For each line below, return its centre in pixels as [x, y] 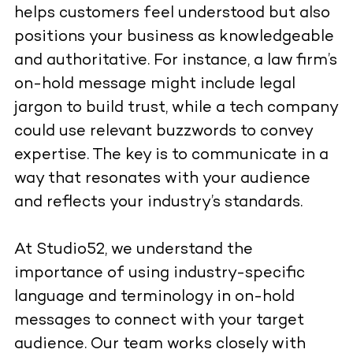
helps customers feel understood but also [172, 14]
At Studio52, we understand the [133, 251]
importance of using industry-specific [159, 274]
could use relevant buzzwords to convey [163, 132]
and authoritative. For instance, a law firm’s [175, 61]
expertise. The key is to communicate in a [171, 156]
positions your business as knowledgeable [174, 38]
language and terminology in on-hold [154, 298]
